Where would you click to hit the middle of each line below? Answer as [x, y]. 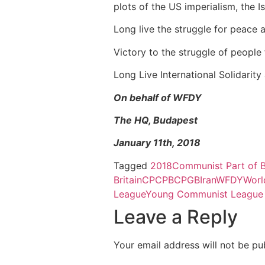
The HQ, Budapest [156, 120]
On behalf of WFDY [158, 97]
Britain [128, 180]
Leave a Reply [176, 216]
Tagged [132, 165]
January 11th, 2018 [157, 143]
